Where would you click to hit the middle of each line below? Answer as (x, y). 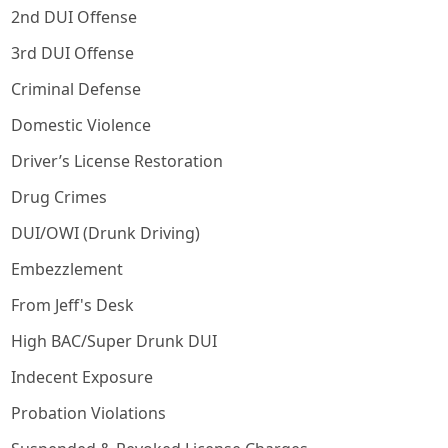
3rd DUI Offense (72, 53)
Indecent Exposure (82, 377)
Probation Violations (88, 413)
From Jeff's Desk (72, 305)
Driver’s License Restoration (117, 161)
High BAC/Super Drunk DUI (114, 341)
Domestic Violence (81, 125)
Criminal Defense (76, 89)
